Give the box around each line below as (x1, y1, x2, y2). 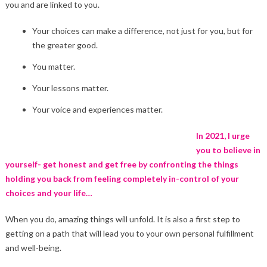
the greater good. (32, 40, 98, 51)
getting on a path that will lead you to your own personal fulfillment (5, 228, 254, 239)
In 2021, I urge (195, 131, 250, 141)
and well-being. (5, 243, 61, 253)
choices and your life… (5, 188, 92, 198)
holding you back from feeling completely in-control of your (5, 173, 239, 184)
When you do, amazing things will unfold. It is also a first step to (5, 214, 240, 225)
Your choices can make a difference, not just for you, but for (32, 26, 253, 36)
